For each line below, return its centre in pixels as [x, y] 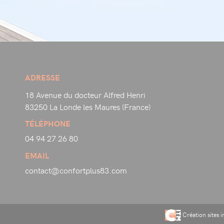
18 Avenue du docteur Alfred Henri [85, 94]
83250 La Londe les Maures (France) [87, 106]
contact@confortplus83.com [76, 170]
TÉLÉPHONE [47, 123]
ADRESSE [42, 77]
